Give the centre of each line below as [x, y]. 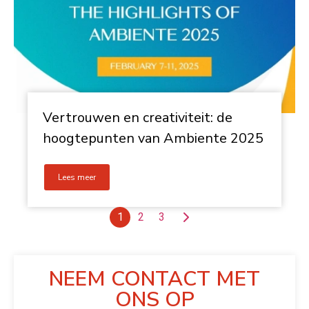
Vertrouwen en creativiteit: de [138, 118]
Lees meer [77, 177]
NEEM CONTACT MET [154, 279]
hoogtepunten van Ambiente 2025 [153, 138]
